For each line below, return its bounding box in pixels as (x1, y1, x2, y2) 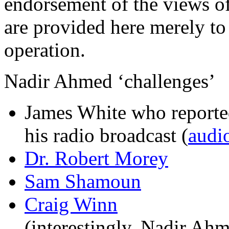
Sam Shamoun (25, 170, 141, 192)
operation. (4, 38, 85, 61)
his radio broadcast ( (25, 124, 188, 146)
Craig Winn (25, 193, 118, 215)
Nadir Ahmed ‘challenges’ (4, 70, 215, 92)
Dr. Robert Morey (25, 147, 168, 169)
